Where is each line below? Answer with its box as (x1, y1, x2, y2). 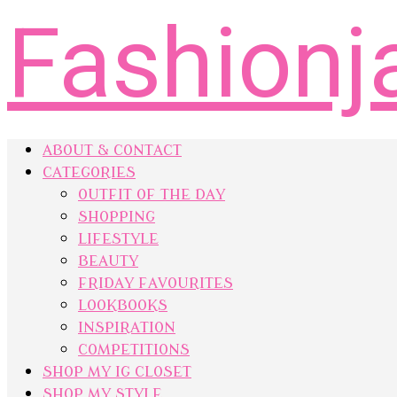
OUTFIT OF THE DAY (78, 186, 225, 203)
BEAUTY (78, 253, 138, 269)
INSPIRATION (78, 319, 175, 336)
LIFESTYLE (78, 230, 159, 247)
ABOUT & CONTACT (43, 142, 182, 159)
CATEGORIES (43, 164, 136, 181)
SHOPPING (78, 208, 155, 225)
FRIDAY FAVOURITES (78, 275, 233, 292)
